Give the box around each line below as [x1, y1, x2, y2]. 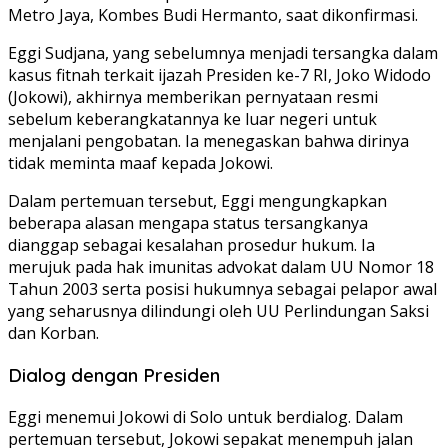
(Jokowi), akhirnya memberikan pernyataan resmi [8, 86, 378, 109]
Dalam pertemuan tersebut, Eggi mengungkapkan [8, 190, 387, 213]
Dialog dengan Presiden [8, 362, 220, 387]
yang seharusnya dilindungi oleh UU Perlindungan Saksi [8, 300, 429, 323]
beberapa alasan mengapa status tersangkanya [8, 212, 368, 235]
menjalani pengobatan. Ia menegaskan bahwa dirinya [8, 130, 409, 153]
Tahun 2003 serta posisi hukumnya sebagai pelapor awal [8, 278, 437, 301]
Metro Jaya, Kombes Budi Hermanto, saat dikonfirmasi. [8, 4, 418, 27]
